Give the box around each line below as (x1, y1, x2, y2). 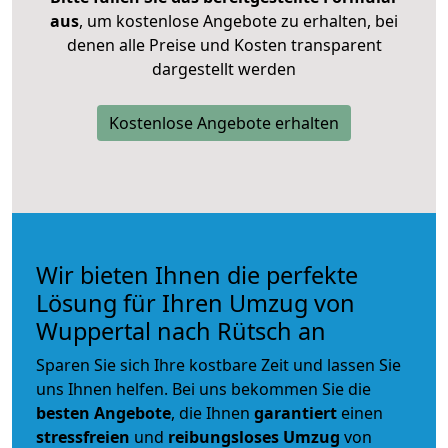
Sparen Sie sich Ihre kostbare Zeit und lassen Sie (36, 353, 401, 376)
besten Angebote (36, 401, 171, 424)
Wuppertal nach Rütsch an (36, 314, 326, 347)
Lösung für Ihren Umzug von (36, 286, 355, 319)
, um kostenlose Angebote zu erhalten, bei (79, 9, 398, 32)
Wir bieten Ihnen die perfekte (36, 258, 358, 291)
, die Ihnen (171, 401, 254, 424)
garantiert (254, 401, 337, 424)
